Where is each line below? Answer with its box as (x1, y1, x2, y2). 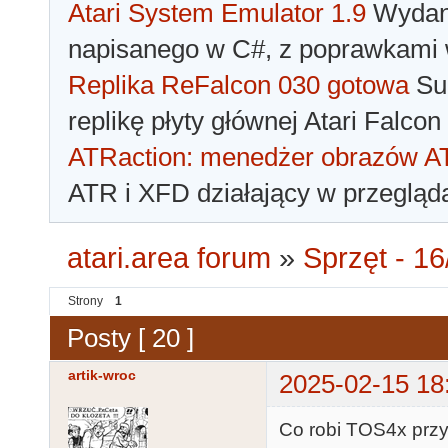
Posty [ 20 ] (67, 322, 194, 353)
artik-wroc (68, 367, 136, 384)
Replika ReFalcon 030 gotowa (68, 70, 409, 101)
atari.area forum (67, 242, 272, 275)
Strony (68, 294, 103, 309)
